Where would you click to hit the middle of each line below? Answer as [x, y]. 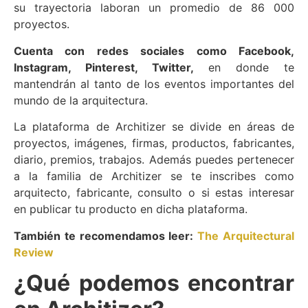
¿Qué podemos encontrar [154, 283]
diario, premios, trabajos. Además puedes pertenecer [154, 160]
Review [34, 252]
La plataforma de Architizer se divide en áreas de [154, 127]
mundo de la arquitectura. [81, 100]
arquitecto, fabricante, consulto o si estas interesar [154, 193]
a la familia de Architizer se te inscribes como [154, 176]
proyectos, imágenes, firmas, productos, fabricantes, [154, 143]
